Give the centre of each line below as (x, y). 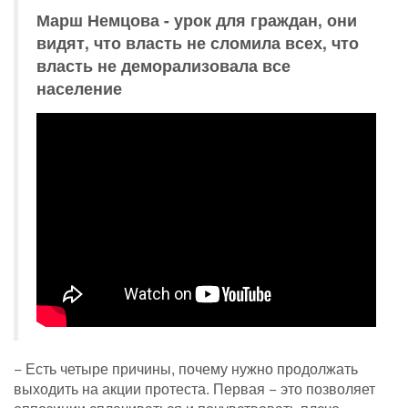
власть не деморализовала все (163, 66)
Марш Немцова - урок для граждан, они (197, 20)
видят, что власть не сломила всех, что (198, 43)
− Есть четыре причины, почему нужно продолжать (186, 369)
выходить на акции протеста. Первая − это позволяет (194, 389)
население (79, 88)
